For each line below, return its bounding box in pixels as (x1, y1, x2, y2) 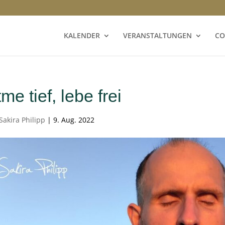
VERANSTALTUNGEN (123, 31, 192, 40)
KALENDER (63, 31, 100, 40)
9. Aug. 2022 (53, 115, 94, 125)
